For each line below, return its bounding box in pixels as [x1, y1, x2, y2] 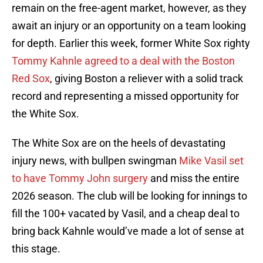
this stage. [12, 242, 63, 255]
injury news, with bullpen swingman [12, 154, 179, 167]
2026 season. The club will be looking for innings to [12, 190, 247, 203]
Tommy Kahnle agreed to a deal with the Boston [12, 55, 235, 68]
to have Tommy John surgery [12, 172, 148, 185]
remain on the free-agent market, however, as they [12, 2, 247, 15]
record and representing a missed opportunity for [12, 90, 239, 103]
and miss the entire [148, 172, 240, 185]
